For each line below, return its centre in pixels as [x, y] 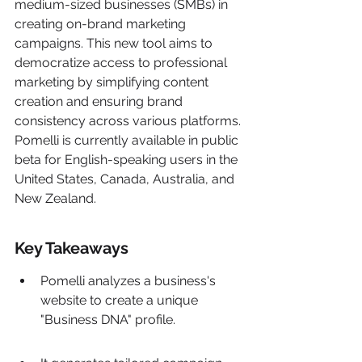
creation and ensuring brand [100, 101]
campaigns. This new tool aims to [115, 43]
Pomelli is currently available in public [128, 140]
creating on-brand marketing [102, 24]
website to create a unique [121, 300]
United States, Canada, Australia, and [126, 179]
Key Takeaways [72, 248]
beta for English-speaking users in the [128, 160]
